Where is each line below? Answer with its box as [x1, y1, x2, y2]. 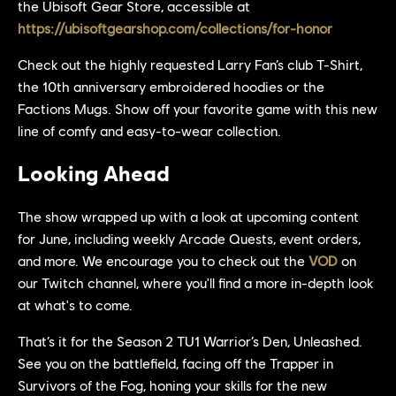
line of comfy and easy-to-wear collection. [18, 122, 281, 139]
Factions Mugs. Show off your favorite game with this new [18, 100, 377, 117]
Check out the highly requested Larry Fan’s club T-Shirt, [18, 56, 362, 72]
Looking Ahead [18, 160, 170, 186]
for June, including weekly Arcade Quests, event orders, [18, 230, 361, 247]
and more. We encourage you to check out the [18, 252, 308, 269]
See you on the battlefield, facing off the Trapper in [18, 354, 333, 371]
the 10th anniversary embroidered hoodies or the [18, 78, 324, 95]
